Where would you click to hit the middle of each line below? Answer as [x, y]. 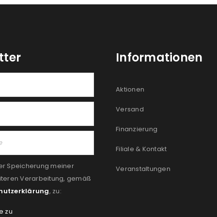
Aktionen [130, 90]
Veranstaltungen [143, 169]
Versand [130, 109]
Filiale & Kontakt [141, 149]
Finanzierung [137, 129]
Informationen [159, 58]
